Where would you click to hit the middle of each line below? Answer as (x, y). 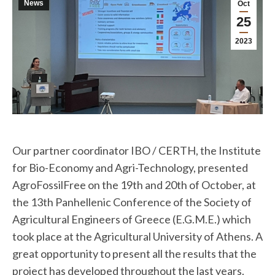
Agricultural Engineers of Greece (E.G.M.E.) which (132, 219)
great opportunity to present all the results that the (134, 253)
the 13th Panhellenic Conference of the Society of (132, 202)
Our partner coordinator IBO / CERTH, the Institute (137, 150)
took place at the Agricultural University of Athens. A (137, 236)
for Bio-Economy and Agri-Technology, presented (130, 167)
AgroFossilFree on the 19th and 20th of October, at (134, 184)
